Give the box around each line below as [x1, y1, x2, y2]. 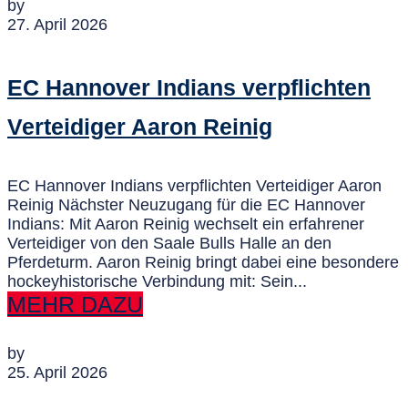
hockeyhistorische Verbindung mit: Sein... [7, 272, 307, 291]
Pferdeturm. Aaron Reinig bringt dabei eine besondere [7, 253, 399, 272]
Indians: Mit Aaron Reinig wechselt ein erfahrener [7, 215, 364, 234]
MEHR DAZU [7, 291, 143, 318]
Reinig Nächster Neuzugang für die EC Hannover [7, 196, 365, 215]
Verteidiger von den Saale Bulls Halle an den [7, 234, 331, 253]
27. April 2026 [7, 15, 107, 35]
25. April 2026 [7, 363, 107, 382]
